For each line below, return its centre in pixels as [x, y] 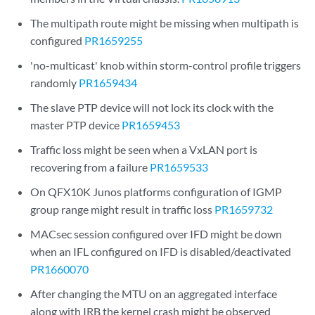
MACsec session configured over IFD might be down [156, 234]
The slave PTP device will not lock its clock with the [152, 107]
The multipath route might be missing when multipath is [165, 23]
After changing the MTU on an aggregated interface [154, 294]
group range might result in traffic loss [123, 209]
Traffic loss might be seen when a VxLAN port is [144, 149]
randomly [55, 83]
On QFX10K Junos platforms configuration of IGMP [156, 192]
